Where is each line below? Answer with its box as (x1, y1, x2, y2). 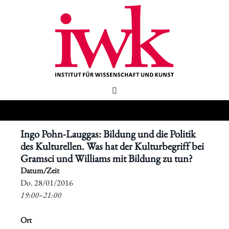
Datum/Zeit (20, 165, 59, 176)
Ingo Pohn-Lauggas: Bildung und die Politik (20, 127, 196, 141)
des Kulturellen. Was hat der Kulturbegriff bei (20, 139, 204, 153)
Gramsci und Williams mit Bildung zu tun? (20, 151, 193, 165)
